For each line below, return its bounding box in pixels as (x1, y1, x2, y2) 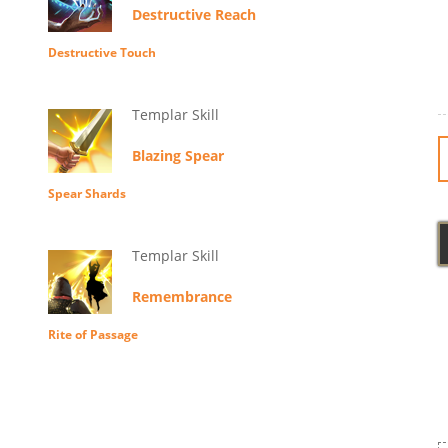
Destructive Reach (131, 5, 256, 25)
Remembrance (131, 287, 232, 307)
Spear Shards (47, 185, 126, 203)
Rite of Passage (47, 326, 138, 344)
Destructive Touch (47, 44, 156, 62)
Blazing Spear (131, 146, 224, 166)
